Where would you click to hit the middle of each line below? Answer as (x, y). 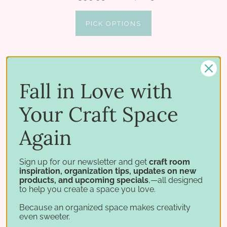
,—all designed (176, 180)
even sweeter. (45, 216)
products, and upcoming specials (84, 180)
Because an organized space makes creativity (105, 207)
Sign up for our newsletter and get (84, 162)
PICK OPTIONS (113, 24)
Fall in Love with (96, 91)
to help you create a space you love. (87, 189)
